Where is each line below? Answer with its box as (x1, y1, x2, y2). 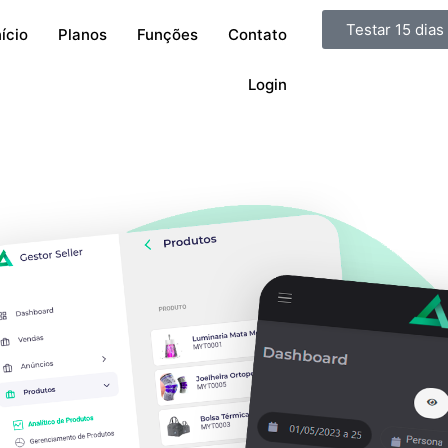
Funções (136, 25, 198, 44)
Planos (57, 25, 107, 44)
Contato (227, 25, 287, 44)
